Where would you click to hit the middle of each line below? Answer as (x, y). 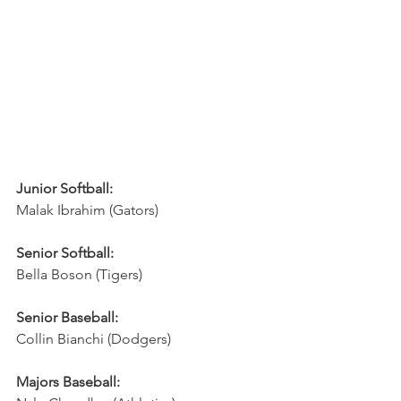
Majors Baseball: (68, 382)
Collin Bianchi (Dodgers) (94, 339)
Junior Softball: (64, 188)
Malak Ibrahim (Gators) (87, 210)
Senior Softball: (65, 253)
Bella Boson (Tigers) (79, 274)
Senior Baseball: (67, 317)
